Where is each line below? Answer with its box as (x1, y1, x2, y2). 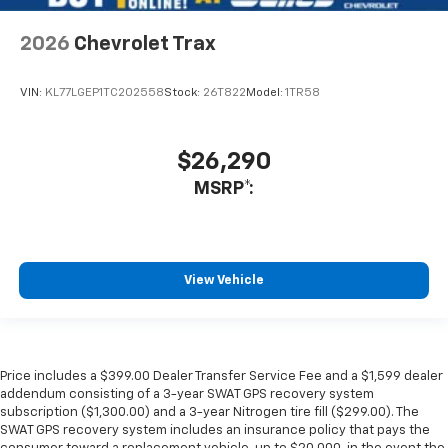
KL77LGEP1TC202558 (45, 87, 164, 100)
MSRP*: (194, 180, 254, 199)
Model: (246, 87, 285, 100)
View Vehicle (184, 274, 264, 288)
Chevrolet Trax (74, 33, 216, 54)
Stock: (164, 87, 203, 100)
